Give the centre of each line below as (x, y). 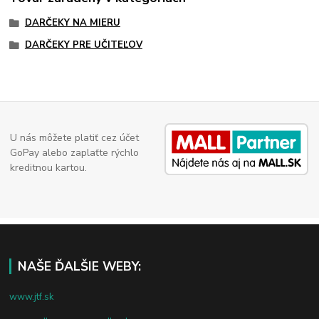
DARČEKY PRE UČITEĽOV (83, 45)
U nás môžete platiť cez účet (75, 137)
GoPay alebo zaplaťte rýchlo (75, 152)
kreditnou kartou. (49, 167)
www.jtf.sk (32, 297)
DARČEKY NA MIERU (72, 22)
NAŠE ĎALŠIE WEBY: (79, 266)
